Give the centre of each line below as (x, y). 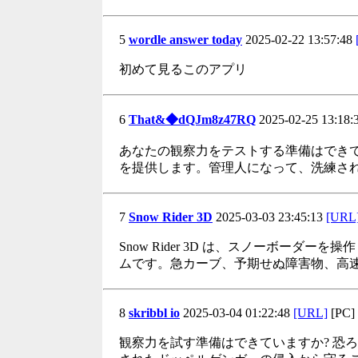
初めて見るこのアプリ (183, 69)
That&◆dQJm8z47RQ (192, 119)
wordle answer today (185, 40)
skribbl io (154, 313)
